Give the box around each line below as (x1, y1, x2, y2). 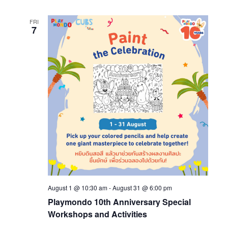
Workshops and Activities (47, 208, 147, 220)
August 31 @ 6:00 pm (112, 183, 172, 192)
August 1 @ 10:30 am (47, 183, 107, 192)
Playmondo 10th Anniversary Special (47, 196, 191, 208)
